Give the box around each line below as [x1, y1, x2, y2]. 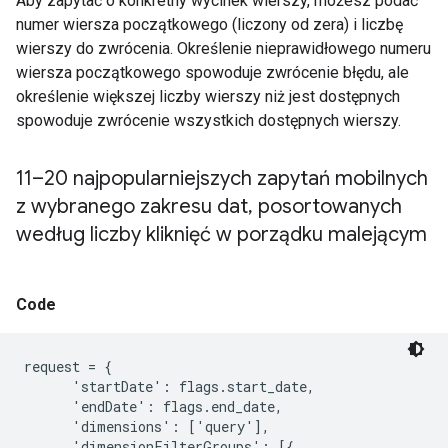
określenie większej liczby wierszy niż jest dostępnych [16, 87, 400, 106]
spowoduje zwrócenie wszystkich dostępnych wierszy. [16, 111, 401, 130]
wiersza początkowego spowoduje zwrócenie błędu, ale [16, 63, 409, 82]
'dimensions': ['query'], [24, 417, 270, 436]
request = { [24, 357, 112, 376]
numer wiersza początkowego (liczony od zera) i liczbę [16, 15, 403, 34]
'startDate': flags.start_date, [24, 377, 315, 396]
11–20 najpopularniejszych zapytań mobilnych [16, 166, 428, 191]
